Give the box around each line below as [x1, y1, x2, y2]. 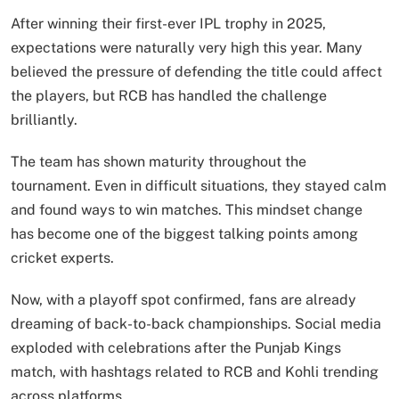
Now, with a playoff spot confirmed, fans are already [11, 290, 356, 308]
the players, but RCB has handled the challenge [11, 86, 327, 104]
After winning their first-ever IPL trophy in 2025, [11, 14, 326, 32]
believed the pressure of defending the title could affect [11, 62, 382, 80]
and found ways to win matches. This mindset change [11, 200, 362, 218]
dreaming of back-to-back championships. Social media [11, 314, 381, 332]
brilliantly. [11, 110, 77, 128]
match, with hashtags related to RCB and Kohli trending [11, 362, 379, 380]
